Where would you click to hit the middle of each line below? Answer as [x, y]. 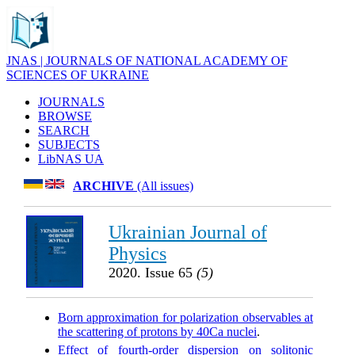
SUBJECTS [69, 145]
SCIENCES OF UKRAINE [78, 75]
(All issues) [164, 186]
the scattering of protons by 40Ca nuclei [157, 332]
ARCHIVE [103, 186]
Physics [137, 254]
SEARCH [64, 130]
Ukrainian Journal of [188, 232]
